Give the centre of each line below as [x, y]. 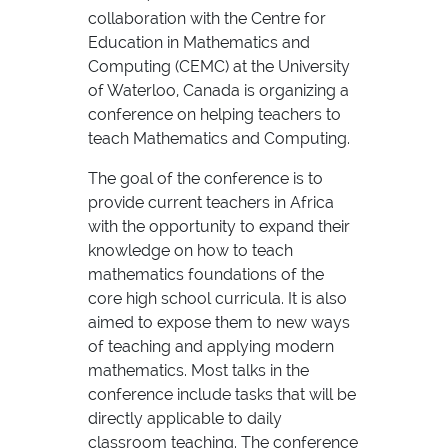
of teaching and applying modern [210, 346]
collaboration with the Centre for [206, 18]
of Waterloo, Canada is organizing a [218, 90]
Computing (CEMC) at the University [218, 66]
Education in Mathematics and [198, 42]
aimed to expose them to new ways [218, 322]
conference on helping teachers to [214, 114]
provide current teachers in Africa [210, 202]
